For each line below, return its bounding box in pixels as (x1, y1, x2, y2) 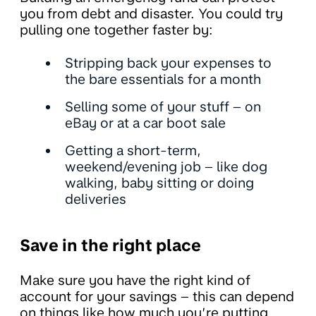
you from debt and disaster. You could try (20, 6, 283, 23)
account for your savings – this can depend (20, 288, 294, 305)
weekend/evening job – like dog (65, 159, 267, 176)
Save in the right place (20, 236, 201, 256)
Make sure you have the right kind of (20, 272, 250, 289)
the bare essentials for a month (65, 71, 261, 88)
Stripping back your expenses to (65, 55, 272, 72)
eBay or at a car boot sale (65, 115, 226, 132)
